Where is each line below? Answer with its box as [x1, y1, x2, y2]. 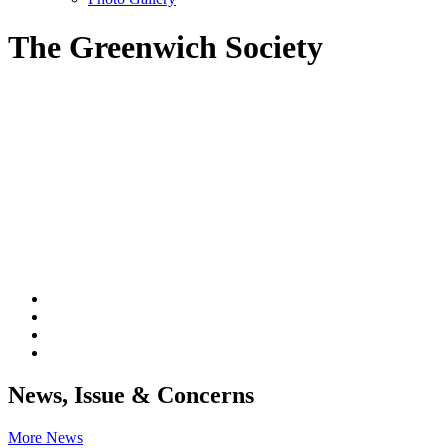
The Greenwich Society [8, 29, 323, 66]
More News [8, 428, 83, 446]
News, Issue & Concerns [8, 381, 254, 408]
